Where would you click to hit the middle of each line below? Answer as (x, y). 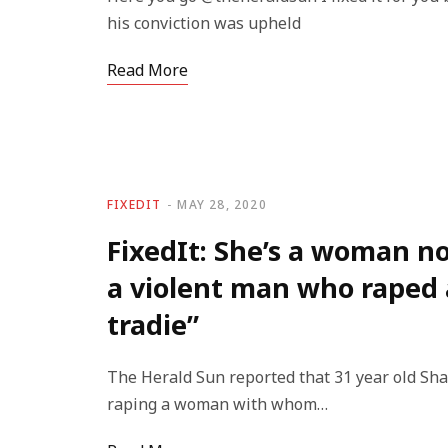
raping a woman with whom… (217, 404)
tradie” (153, 324)
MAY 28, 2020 (222, 204)
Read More (147, 70)
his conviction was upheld (204, 23)
